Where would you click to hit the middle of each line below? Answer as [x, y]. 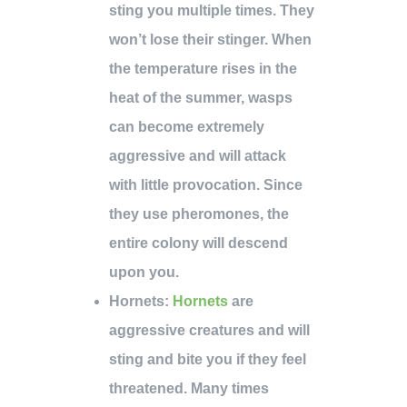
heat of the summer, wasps [201, 98]
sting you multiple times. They [212, 11]
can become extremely [187, 127]
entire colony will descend [199, 243]
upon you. [144, 273]
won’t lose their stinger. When [210, 40]
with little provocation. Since [206, 185]
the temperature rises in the [203, 69]
